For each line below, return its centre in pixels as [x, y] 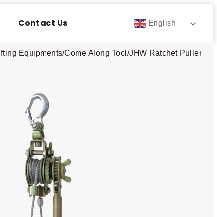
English [161, 23]
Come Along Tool [96, 53]
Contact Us [43, 23]
